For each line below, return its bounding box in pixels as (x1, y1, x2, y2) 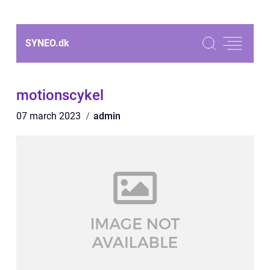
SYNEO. (25, 37, 58, 49)
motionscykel (16, 87, 104, 104)
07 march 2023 (16, 110, 83, 122)
